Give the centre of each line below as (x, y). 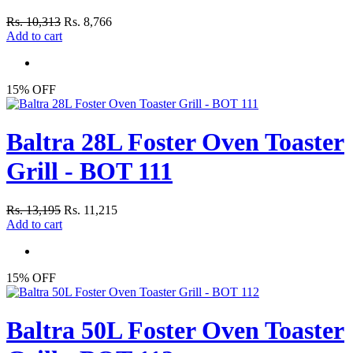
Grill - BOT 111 (89, 171)
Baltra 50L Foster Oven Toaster (175, 331)
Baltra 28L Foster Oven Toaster (175, 142)
